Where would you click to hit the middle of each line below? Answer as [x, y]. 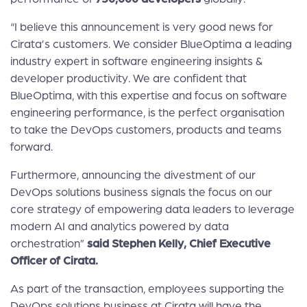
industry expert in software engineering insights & [136, 61]
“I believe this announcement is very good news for [142, 27]
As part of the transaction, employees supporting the [147, 289]
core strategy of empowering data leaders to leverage [152, 209]
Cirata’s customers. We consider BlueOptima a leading [151, 44]
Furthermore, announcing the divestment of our [133, 175]
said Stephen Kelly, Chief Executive [179, 244]
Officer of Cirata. [56, 261]
